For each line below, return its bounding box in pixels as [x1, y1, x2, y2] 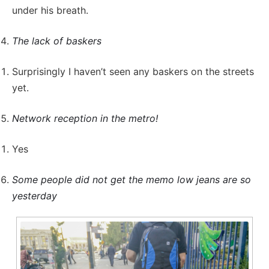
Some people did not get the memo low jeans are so [12, 174, 251, 186]
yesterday [12, 190, 57, 202]
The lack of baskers [12, 35, 101, 47]
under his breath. [12, 4, 88, 17]
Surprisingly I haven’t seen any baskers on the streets [12, 65, 254, 78]
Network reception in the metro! [12, 112, 158, 125]
